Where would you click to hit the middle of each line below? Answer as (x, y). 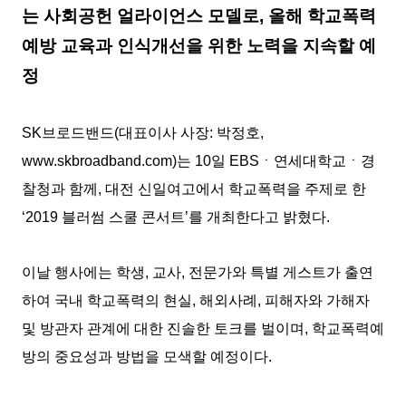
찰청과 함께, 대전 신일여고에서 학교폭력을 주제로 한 (194, 189)
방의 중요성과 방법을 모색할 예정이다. (147, 357)
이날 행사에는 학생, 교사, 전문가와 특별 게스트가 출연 (198, 272)
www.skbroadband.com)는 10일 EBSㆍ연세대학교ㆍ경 (198, 161)
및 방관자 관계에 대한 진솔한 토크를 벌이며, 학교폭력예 (203, 329)
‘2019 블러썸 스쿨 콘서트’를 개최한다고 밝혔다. (176, 217)
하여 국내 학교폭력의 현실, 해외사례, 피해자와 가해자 (196, 300)
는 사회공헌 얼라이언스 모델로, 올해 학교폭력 (199, 16)
